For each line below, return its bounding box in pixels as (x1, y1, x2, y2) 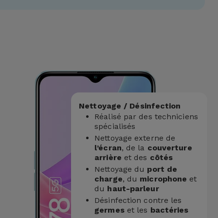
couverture (147, 143, 192, 152)
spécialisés (94, 122, 136, 131)
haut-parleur (107, 184, 159, 193)
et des (121, 153, 150, 162)
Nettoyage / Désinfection (79, 101, 181, 110)
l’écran (94, 143, 122, 152)
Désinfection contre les (94, 196, 182, 205)
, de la (121, 143, 147, 152)
